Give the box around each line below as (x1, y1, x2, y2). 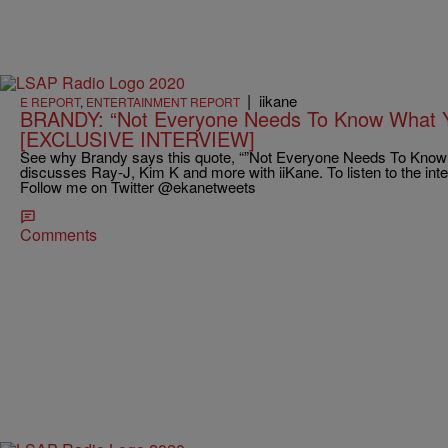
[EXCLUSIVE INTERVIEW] (20, 123, 255, 153)
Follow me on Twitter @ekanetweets (20, 175, 256, 197)
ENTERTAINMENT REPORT (86, 92, 240, 110)
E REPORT (20, 92, 80, 110)
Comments (20, 222, 97, 246)
